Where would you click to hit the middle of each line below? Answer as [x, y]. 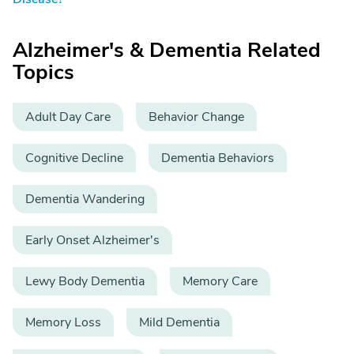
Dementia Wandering [85, 199]
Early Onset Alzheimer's [92, 240]
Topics [43, 72]
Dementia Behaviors [218, 158]
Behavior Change [196, 117]
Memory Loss [63, 322]
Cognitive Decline [74, 158]
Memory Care [220, 281]
